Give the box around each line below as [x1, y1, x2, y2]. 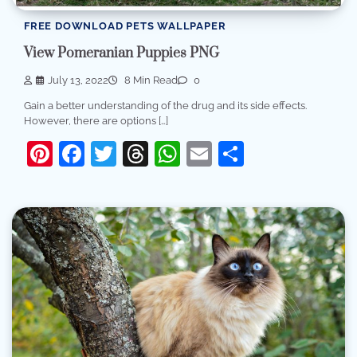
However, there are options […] [24, 115, 168, 127]
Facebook [84, 139, 201, 169]
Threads [148, 139, 244, 169]
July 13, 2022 [48, 74, 108, 87]
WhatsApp [180, 139, 305, 169]
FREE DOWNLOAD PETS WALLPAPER [24, 19, 226, 32]
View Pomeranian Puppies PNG [24, 44, 219, 62]
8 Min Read [122, 74, 178, 87]
